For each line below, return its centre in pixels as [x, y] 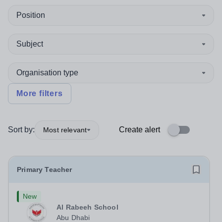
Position [31, 15]
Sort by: [21, 130]
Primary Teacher [45, 169]
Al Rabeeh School [87, 207]
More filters [40, 93]
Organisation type [47, 73]
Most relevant [65, 130]
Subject [30, 44]
